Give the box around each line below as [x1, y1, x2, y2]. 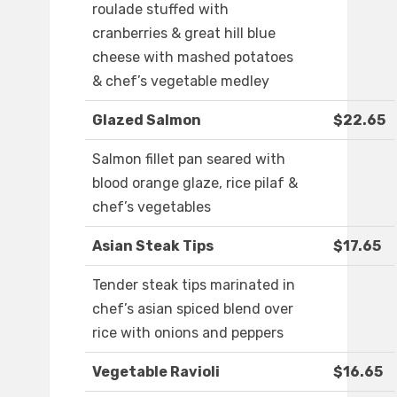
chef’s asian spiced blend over [92, 300, 293, 318]
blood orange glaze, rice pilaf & [92, 175, 298, 192]
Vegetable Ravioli [92, 363, 220, 381]
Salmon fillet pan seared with [92, 151, 285, 168]
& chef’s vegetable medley [92, 73, 269, 90]
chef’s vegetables [92, 198, 211, 216]
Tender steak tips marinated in [92, 276, 295, 294]
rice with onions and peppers [92, 324, 284, 342]
